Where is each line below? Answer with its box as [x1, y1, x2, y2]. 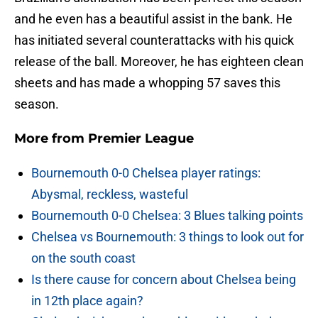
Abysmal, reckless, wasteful [31, 187, 188, 202]
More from [14, 131, 88, 147]
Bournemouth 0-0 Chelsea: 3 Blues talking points [31, 208, 303, 224]
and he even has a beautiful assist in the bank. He [14, 11, 292, 27]
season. [14, 97, 59, 112]
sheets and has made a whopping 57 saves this [14, 75, 280, 91]
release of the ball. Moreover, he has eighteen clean [14, 54, 304, 70]
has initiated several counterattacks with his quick [14, 33, 294, 48]
